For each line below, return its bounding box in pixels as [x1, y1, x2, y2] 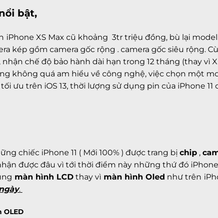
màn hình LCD [12, 172, 73, 182]
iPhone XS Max [6, 33, 64, 42]
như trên [165, 172, 201, 182]
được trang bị [124, 148, 180, 158]
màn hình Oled [101, 172, 165, 182]
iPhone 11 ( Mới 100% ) [41, 148, 124, 158]
